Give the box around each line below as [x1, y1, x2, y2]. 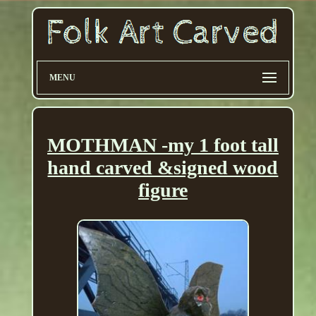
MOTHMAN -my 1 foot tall [47, 134, 279, 157]
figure [138, 179, 188, 202]
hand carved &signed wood [47, 157, 279, 179]
